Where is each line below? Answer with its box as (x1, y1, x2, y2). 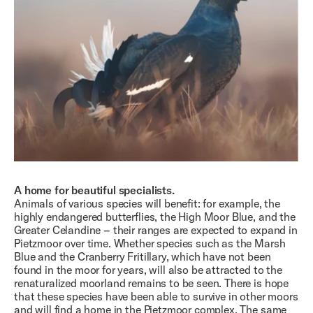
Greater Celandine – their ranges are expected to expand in (14, 222, 298, 237)
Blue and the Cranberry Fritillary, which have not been (14, 249, 271, 263)
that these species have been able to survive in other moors (14, 289, 298, 303)
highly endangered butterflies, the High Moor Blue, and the (14, 209, 296, 224)
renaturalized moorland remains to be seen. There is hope (14, 275, 289, 290)
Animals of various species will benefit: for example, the (14, 196, 280, 210)
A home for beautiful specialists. (14, 182, 175, 197)
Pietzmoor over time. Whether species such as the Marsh (14, 235, 286, 250)
